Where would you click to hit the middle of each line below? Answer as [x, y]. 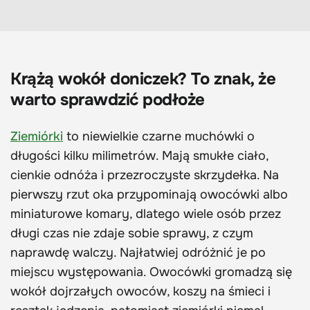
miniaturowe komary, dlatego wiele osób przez [146, 214]
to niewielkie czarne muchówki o [159, 137]
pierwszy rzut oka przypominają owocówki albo [149, 195]
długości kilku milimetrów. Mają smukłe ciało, [139, 156]
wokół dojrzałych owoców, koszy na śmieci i [140, 292]
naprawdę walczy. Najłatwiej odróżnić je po [138, 253]
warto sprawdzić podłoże [108, 100]
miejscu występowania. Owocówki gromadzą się [151, 272]
